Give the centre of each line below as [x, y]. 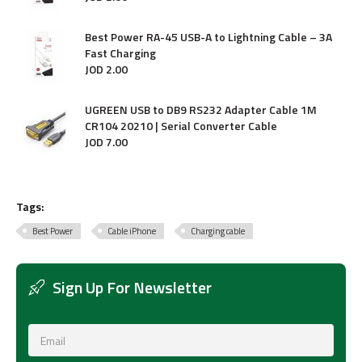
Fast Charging [120, 53]
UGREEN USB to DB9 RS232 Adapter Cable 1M [201, 109]
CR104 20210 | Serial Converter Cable [181, 126]
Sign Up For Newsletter [132, 287]
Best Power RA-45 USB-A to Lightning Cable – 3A [208, 37]
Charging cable [218, 231]
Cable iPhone [132, 231]
